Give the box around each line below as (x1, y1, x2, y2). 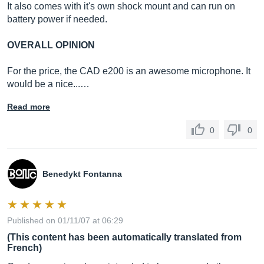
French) (7, 243, 42, 253)
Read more (7, 102, 50, 111)
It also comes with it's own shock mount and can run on (7, 1, 235, 11)
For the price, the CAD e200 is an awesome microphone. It (7, 66, 250, 76)
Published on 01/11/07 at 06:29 (7, 216, 123, 225)
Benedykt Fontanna (42, 169, 122, 179)
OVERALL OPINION (7, 40, 95, 50)
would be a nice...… (7, 79, 90, 89)
